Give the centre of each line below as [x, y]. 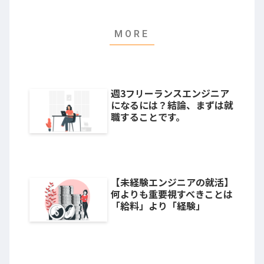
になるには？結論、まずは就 [172, 105]
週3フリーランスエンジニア [170, 93]
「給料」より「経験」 [158, 205]
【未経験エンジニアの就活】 [172, 182]
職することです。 [148, 117]
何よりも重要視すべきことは [171, 194]
